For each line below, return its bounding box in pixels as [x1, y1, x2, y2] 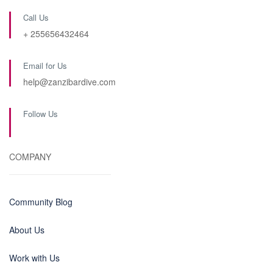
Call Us [23, 12, 49, 23]
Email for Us [23, 60, 67, 71]
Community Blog [9, 196, 73, 208]
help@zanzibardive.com [23, 76, 116, 88]
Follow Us [23, 108, 58, 119]
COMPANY [9, 151, 51, 163]
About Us [9, 224, 44, 236]
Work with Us [9, 252, 60, 264]
